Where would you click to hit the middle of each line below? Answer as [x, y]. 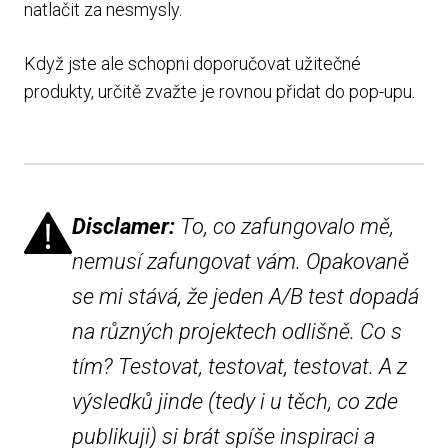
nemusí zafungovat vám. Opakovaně [240, 261]
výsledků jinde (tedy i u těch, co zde [235, 401]
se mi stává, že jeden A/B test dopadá [245, 296]
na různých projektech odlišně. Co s [237, 331]
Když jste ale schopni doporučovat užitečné [192, 63]
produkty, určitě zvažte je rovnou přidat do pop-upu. [219, 91]
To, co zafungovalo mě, [284, 226]
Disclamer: [123, 226]
